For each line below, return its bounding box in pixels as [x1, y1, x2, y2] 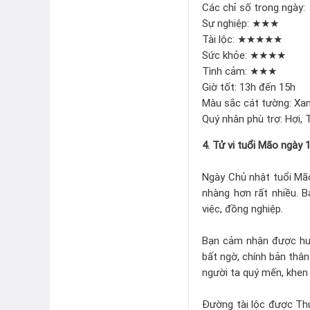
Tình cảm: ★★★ [202, 64, 280, 77]
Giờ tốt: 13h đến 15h [202, 80, 295, 93]
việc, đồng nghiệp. [202, 201, 283, 215]
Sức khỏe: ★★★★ [202, 48, 286, 62]
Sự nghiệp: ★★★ [202, 16, 279, 30]
